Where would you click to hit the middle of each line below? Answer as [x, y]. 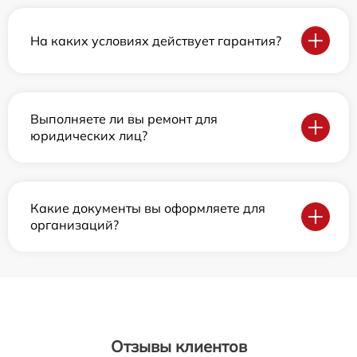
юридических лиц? [89, 135]
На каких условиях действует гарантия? [156, 40]
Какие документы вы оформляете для [148, 208]
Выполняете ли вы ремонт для [124, 119]
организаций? [75, 225]
